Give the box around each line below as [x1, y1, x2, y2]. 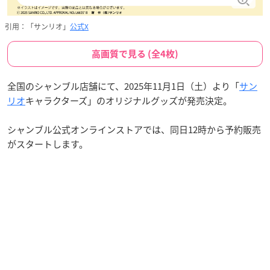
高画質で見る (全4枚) [92, 49, 178, 58]
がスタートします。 [7, 137, 88, 151]
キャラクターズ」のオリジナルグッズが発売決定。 [25, 94, 232, 107]
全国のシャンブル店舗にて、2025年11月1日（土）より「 [7, 80, 239, 93]
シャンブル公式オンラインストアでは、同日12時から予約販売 [7, 123, 261, 136]
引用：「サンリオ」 [5, 21, 70, 32]
